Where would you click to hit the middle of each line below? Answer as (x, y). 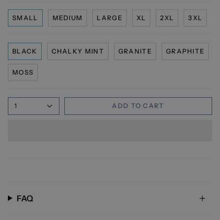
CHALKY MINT (78, 51)
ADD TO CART (138, 106)
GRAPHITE (185, 51)
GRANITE (135, 51)
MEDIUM (68, 17)
